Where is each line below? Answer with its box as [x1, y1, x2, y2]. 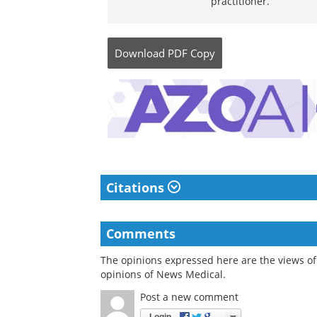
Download [115, 46, 165, 60]
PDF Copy [168, 46, 215, 60]
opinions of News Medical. [100, 267, 226, 282]
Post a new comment [140, 290, 238, 304]
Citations [106, 179, 168, 197]
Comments [106, 225, 175, 243]
